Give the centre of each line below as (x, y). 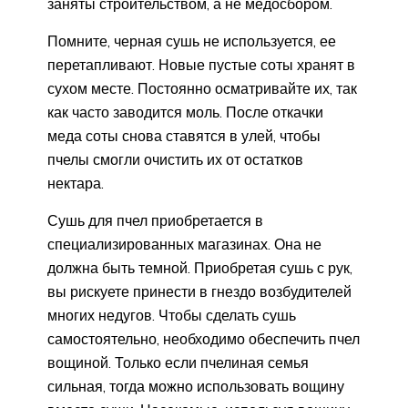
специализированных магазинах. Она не (184, 245)
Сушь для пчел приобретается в (155, 221)
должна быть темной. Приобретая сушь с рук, (200, 268)
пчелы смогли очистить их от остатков (175, 160)
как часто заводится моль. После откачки (185, 112)
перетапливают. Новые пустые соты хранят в (201, 65)
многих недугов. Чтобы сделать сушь (172, 316)
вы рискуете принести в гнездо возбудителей (199, 292)
